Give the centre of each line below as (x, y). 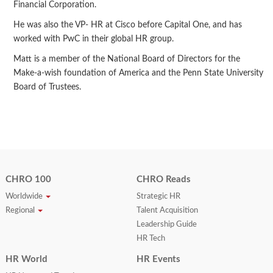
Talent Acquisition (167, 211)
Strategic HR (158, 197)
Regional (21, 211)
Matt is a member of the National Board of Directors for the (126, 59)
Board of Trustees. (47, 87)
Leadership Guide (166, 225)
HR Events (158, 260)
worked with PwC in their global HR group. (93, 39)
